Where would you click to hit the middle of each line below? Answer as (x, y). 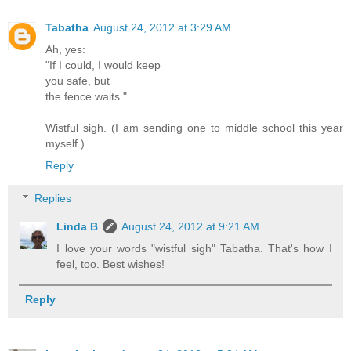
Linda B (78, 226)
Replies (53, 198)
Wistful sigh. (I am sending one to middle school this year (194, 128)
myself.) (65, 144)
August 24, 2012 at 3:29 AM (162, 28)
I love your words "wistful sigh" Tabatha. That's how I (194, 248)
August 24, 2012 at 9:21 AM (191, 226)
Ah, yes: (65, 50)
